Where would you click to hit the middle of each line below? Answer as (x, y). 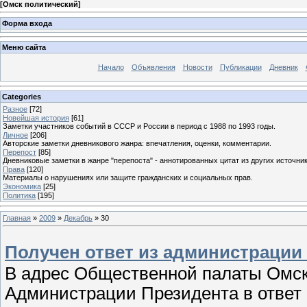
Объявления (153, 67)
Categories (22, 96)
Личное (15, 135)
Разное (15, 109)
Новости (197, 67)
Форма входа (27, 23)
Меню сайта (24, 48)
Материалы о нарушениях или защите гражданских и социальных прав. (128, 177)
